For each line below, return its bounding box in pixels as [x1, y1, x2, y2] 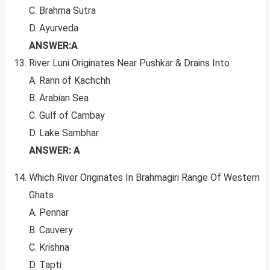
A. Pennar [29, 207, 69, 219]
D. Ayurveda [29, 22, 78, 34]
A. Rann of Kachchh [29, 75, 110, 87]
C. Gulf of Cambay [29, 110, 105, 122]
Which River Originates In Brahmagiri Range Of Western [29, 172, 260, 184]
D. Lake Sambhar [29, 127, 99, 139]
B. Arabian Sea [29, 92, 89, 104]
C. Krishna [29, 242, 69, 254]
